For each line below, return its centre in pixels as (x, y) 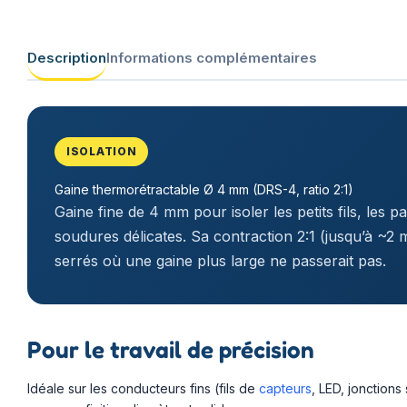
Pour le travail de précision (171, 350)
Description (67, 57)
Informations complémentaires (212, 57)
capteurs (285, 389)
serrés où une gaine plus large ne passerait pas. (220, 261)
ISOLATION (102, 152)
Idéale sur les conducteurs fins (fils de (143, 389)
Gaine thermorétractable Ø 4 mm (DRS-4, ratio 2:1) (204, 190)
